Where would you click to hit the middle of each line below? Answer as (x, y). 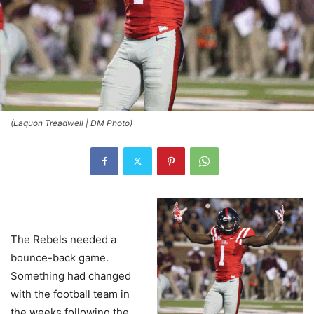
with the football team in (70, 294)
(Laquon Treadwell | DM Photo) (71, 123)
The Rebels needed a (63, 239)
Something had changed (71, 275)
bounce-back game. (61, 257)
